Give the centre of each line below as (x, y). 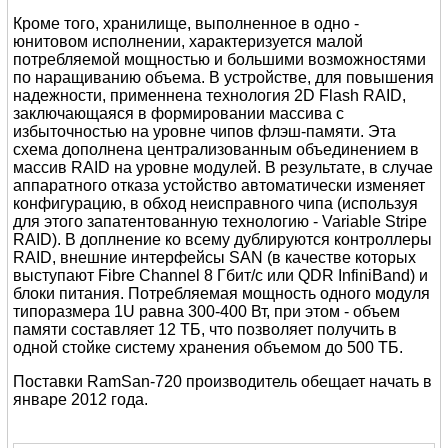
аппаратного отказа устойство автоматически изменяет (219, 186)
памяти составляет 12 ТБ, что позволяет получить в (205, 330)
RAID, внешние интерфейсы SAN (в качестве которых (215, 258)
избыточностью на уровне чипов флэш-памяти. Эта (205, 132)
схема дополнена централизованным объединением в (216, 150)
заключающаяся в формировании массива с (179, 114)
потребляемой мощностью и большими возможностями (220, 60)
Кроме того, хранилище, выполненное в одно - (186, 24)
